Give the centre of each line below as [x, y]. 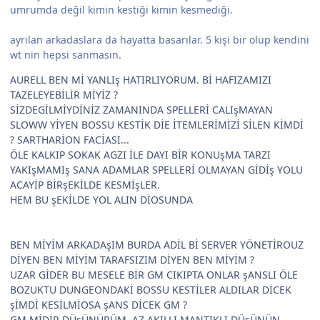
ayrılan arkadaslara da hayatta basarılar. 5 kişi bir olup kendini [160, 40]
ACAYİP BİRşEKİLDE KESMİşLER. [85, 185]
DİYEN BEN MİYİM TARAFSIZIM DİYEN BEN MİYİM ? [132, 260]
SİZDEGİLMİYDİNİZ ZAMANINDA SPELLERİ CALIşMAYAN [141, 110]
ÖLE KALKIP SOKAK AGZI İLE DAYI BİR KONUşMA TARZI [140, 155]
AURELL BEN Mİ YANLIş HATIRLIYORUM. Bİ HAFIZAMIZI [141, 80]
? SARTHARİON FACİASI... [70, 140]
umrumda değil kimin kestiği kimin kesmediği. [121, 10]
